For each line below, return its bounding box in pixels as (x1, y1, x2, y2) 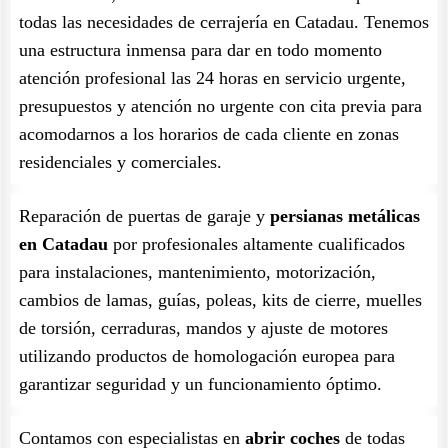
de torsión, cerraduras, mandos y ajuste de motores (19, 318, 388, 338)
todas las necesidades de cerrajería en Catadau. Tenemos (19, 12, 429, 32)
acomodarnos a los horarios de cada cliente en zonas (19, 124, 399, 144)
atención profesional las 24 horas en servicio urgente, (19, 68, 406, 88)
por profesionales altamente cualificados (108, 234, 405, 254)
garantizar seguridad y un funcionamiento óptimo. (19, 374, 382, 394)
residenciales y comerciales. (19, 152, 222, 172)
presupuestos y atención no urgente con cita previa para (19, 96, 422, 116)
